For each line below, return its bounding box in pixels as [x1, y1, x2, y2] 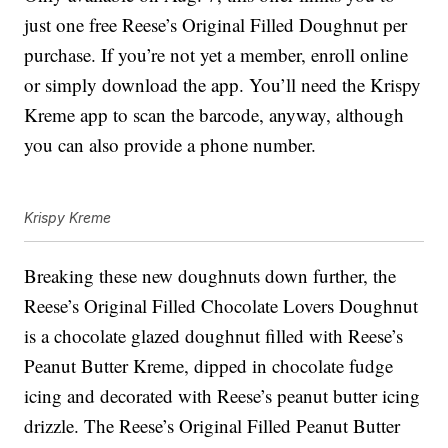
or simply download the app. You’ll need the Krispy [24, 72, 422, 98]
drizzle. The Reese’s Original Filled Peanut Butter [24, 413, 401, 439]
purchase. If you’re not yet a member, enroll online [24, 42, 409, 68]
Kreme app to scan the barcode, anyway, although [24, 102, 405, 128]
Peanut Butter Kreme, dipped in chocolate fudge [24, 353, 394, 379]
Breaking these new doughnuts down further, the [24, 263, 397, 289]
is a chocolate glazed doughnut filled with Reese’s [24, 323, 404, 349]
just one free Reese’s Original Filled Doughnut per [24, 12, 408, 38]
